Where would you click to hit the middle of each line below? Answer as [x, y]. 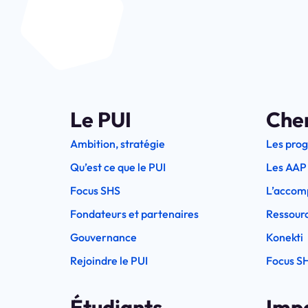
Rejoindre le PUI [109, 260]
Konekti [285, 237]
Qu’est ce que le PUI [118, 167]
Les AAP [286, 167]
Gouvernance [103, 237]
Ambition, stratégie [118, 143]
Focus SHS [95, 190]
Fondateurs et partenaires [134, 213]
